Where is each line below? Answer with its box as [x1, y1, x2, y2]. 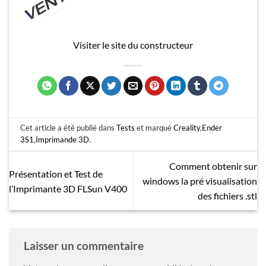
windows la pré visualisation [142, 175, 257, 187]
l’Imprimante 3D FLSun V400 [9, 182, 127, 194]
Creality [173, 123, 201, 133]
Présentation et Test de [9, 167, 103, 179]
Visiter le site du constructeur [73, 39, 193, 51]
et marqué [135, 123, 174, 133]
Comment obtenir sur [169, 160, 257, 172]
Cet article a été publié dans [20, 123, 117, 133]
